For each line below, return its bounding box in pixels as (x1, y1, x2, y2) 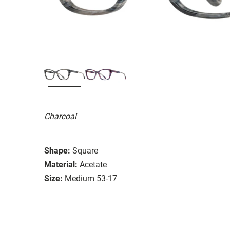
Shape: (44, 145, 70, 156)
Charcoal (44, 111, 76, 121)
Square (72, 145, 98, 156)
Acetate (80, 159, 107, 169)
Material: (44, 159, 78, 169)
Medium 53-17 (65, 173, 117, 183)
